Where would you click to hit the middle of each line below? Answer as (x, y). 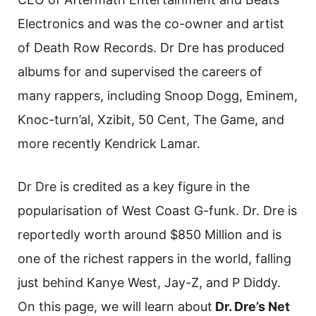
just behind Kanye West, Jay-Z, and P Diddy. (149, 283)
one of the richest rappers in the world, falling (154, 259)
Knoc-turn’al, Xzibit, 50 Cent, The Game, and (151, 120)
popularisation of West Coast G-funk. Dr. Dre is (157, 211)
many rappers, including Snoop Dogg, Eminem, (158, 96)
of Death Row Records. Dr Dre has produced (151, 48)
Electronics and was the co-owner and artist (151, 24)
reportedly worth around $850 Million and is (150, 235)
